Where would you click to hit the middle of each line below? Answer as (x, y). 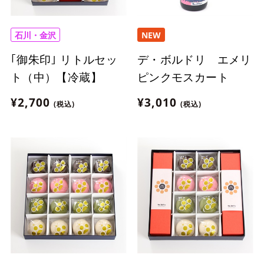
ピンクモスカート (183, 77)
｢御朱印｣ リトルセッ (64, 60)
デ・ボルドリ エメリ (194, 60)
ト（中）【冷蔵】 (56, 77)
